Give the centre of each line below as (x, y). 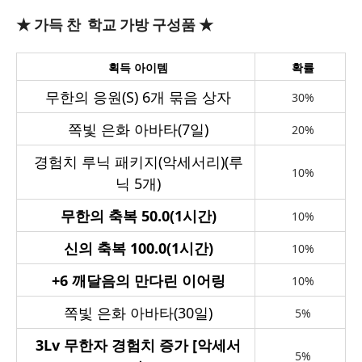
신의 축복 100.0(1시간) (138, 248)
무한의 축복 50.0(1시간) (138, 216)
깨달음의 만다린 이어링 (148, 280)
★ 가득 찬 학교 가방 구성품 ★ (115, 25)
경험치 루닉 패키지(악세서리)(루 (138, 162)
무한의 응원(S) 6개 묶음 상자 (138, 97)
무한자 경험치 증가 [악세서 (152, 345)
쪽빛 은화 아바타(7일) (138, 129)
